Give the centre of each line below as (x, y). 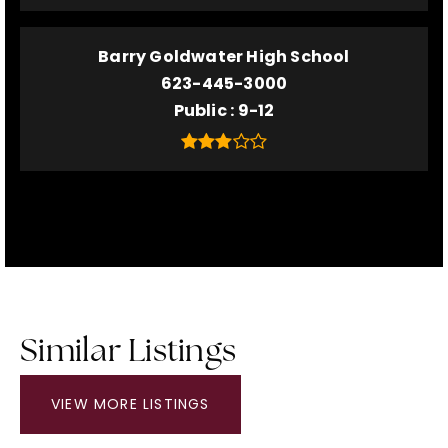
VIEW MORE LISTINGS (130, 404)
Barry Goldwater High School (224, 56)
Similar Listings (128, 353)
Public (202, 110)
